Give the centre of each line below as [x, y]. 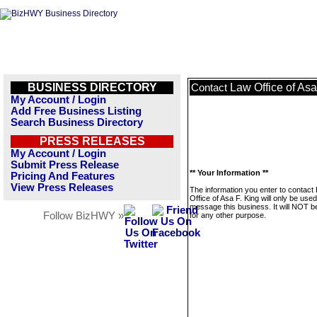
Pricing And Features [63, 176]
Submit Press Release [65, 165]
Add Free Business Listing [76, 111]
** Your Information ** [229, 173]
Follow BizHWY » [83, 216]
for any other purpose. [228, 215]
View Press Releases [62, 188]
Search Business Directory [77, 122]
